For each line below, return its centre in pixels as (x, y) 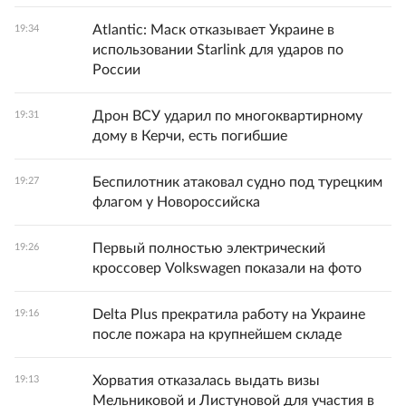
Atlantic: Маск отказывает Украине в (213, 30)
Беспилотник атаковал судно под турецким (237, 183)
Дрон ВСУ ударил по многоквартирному (227, 116)
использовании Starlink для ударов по (218, 50)
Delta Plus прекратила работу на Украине (229, 315)
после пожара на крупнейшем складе (217, 335)
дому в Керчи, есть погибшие (190, 136)
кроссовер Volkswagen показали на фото (227, 269)
